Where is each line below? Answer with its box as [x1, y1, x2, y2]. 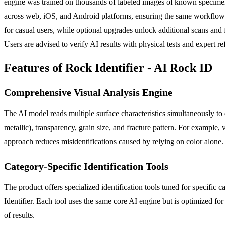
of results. [4, 210, 35, 219]
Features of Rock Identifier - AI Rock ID [4, 61, 212, 74]
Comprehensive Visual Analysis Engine [4, 86, 172, 98]
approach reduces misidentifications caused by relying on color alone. [4, 137, 223, 146]
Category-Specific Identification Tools [4, 160, 168, 172]
